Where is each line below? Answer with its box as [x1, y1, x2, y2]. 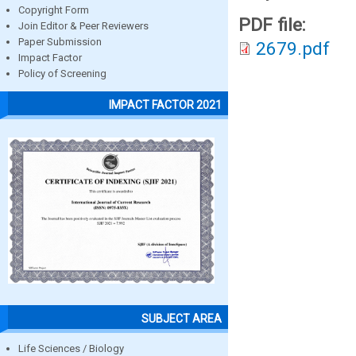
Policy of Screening [18, 68, 106, 80]
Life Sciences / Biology [18, 342, 124, 354]
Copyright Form [18, 4, 89, 17]
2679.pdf [256, 38, 330, 60]
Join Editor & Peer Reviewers [18, 20, 149, 33]
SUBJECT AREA [141, 311, 222, 325]
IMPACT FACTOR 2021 [109, 98, 222, 111]
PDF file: [238, 14, 311, 36]
